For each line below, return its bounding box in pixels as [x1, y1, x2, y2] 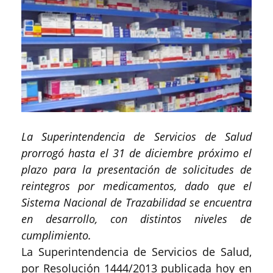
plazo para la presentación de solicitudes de [21, 161, 252, 177]
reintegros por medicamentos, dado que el [21, 178, 252, 193]
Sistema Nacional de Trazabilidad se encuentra [21, 194, 252, 210]
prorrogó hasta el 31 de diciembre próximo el [21, 145, 252, 160]
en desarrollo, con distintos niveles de [21, 211, 252, 226]
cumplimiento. [21, 227, 91, 243]
